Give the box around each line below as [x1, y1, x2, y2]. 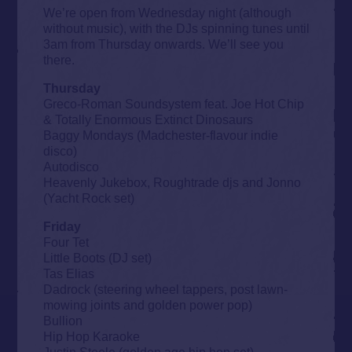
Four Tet [42, 234, 89, 249]
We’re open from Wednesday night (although [42, 5, 291, 20]
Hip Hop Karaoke [42, 328, 140, 343]
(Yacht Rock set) [42, 190, 134, 205]
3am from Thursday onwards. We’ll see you [42, 36, 284, 51]
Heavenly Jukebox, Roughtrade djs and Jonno [42, 174, 301, 189]
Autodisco [42, 159, 99, 174]
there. [42, 52, 75, 67]
